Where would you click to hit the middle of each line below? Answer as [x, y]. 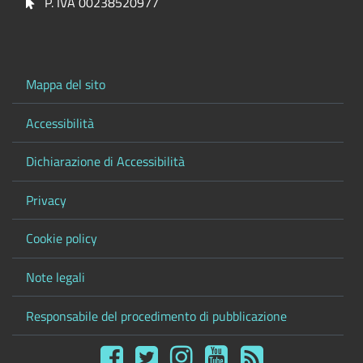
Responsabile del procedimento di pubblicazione [156, 316]
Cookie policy [61, 239]
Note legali [55, 278]
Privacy [46, 200]
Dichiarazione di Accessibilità [105, 162]
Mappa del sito [65, 84]
